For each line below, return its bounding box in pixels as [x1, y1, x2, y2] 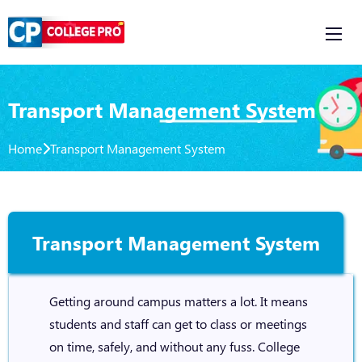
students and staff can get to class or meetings [48, 315, 307, 332]
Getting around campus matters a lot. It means [48, 293, 308, 309]
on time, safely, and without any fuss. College [48, 338, 300, 355]
